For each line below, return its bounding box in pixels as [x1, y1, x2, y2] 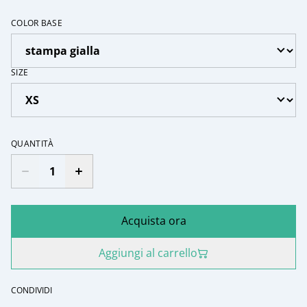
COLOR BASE [11, 17, 62, 29]
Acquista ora [121, 213, 186, 229]
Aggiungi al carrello [99, 245, 197, 261]
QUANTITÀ [11, 138, 54, 150]
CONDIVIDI [11, 284, 52, 297]
